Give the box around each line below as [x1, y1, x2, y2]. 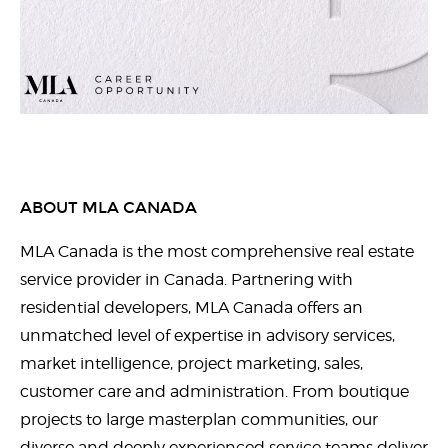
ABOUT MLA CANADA [20, 197, 197, 217]
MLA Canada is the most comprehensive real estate [20, 241, 414, 261]
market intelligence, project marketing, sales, [20, 353, 363, 373]
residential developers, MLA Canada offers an [20, 297, 363, 317]
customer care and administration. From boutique [20, 381, 409, 401]
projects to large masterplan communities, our [20, 409, 378, 429]
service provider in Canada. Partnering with [20, 269, 353, 289]
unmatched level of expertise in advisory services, [20, 325, 395, 345]
